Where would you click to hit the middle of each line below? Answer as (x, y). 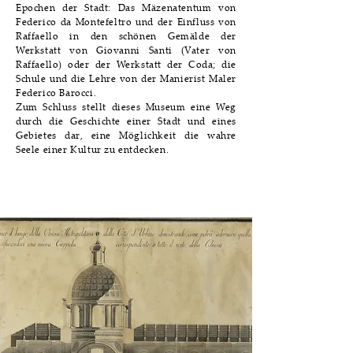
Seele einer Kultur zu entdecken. (93, 149)
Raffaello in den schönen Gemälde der (126, 36)
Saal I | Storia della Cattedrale (127, 191)
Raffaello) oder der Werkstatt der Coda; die (126, 64)
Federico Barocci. (56, 93)
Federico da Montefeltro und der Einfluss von (126, 22)
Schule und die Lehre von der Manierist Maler (126, 78)
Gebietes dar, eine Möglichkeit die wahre (126, 135)
